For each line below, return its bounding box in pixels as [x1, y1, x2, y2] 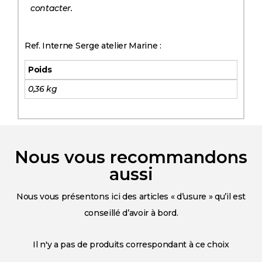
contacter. [30, 3, 73, 14]
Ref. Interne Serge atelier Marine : [25, 40, 161, 51]
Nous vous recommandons [15, 146, 247, 167]
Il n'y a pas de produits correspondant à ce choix [33, 239, 229, 250]
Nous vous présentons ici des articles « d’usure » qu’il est [16, 191, 246, 202]
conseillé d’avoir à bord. [84, 207, 178, 218]
